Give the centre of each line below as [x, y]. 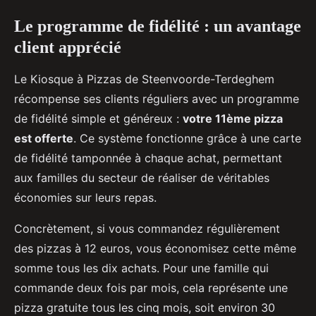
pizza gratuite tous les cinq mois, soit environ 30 [145, 307]
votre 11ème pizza [233, 118]
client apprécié [68, 47]
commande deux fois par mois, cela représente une [151, 287]
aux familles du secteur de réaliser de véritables [142, 177]
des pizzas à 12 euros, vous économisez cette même [155, 248]
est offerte [44, 138]
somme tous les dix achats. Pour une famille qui [141, 268]
